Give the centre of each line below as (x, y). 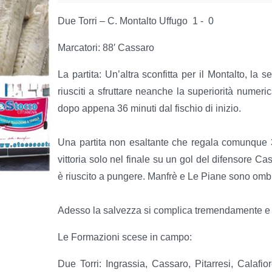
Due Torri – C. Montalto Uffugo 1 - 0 (136, 21)
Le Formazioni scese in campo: (125, 237)
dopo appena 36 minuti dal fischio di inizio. (149, 108)
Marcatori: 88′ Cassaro (106, 47)
